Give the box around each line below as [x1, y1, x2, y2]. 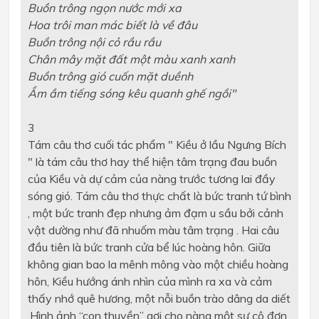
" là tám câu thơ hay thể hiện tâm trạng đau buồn [27, 155, 277, 169]
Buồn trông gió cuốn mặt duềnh [27, 69, 193, 84]
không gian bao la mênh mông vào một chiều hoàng [27, 257, 288, 272]
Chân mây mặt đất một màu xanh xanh [27, 52, 235, 67]
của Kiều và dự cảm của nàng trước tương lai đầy [27, 172, 276, 187]
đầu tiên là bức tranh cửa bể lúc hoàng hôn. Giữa [27, 240, 271, 255]
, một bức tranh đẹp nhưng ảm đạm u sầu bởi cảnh [27, 206, 283, 221]
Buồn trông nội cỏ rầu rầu [27, 35, 161, 50]
